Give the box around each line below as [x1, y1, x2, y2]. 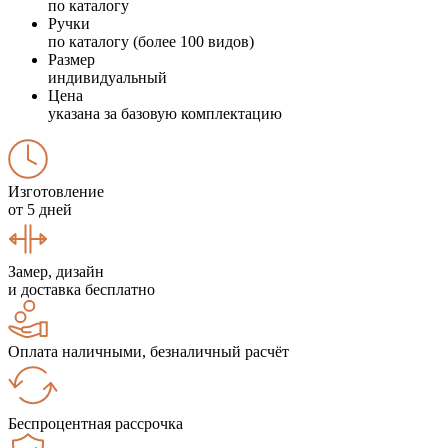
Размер [48, 50, 95, 68]
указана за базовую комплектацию [48, 104, 282, 122]
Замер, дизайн [8, 262, 104, 280]
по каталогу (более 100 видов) [48, 32, 254, 50]
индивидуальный [48, 68, 167, 86]
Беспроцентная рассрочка [8, 414, 183, 432]
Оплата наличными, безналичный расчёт [8, 342, 289, 360]
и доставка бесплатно [8, 280, 155, 298]
